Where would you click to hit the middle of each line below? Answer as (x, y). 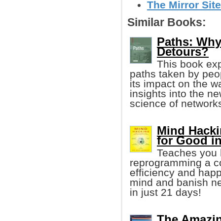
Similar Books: (167, 22)
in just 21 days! (166, 192)
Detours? (183, 52)
